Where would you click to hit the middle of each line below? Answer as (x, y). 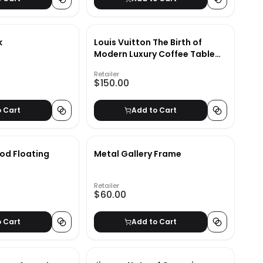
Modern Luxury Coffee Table (154, 54)
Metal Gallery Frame (137, 154)
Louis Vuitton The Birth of (148, 43)
